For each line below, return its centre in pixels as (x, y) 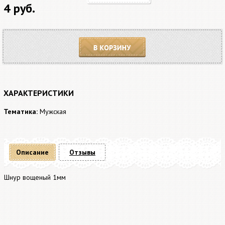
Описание (33, 152)
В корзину (96, 63)
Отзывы (82, 152)
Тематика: (21, 111)
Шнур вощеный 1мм (35, 177)
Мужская (53, 111)
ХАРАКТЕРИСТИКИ (39, 93)
